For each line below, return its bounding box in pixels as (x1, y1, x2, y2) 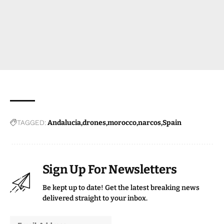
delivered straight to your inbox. (42, 193, 147, 202)
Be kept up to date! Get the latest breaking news (42, 183, 199, 192)
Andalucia (47, 118, 81, 127)
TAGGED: (17, 118, 46, 126)
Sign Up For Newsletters (42, 162, 177, 176)
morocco (107, 118, 136, 127)
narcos (138, 118, 161, 127)
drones (82, 118, 106, 127)
